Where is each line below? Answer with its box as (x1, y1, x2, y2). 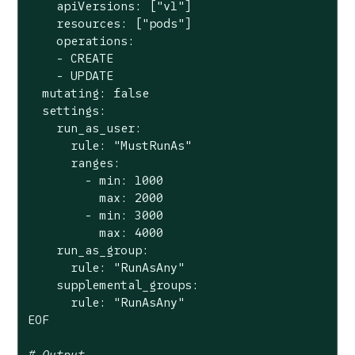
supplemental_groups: (27, 277, 199, 292)
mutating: (27, 85, 113, 101)
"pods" (141, 15, 185, 31)
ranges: (27, 155, 120, 170)
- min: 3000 (27, 207, 163, 223)
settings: (27, 102, 106, 118)
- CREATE (27, 50, 113, 66)
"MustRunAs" (113, 137, 192, 153)
